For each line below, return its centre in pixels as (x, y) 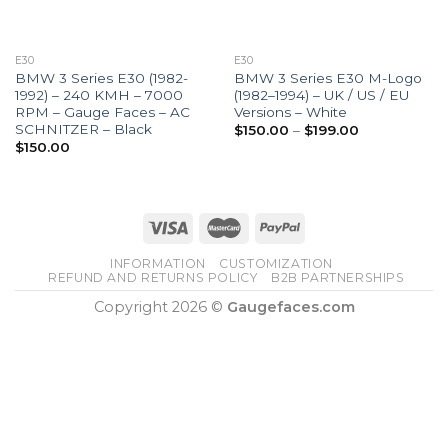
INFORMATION (158, 263)
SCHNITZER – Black (83, 128)
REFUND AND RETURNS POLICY (153, 277)
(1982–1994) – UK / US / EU (321, 94)
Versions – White (290, 111)
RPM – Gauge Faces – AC (102, 111)
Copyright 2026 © (160, 306)
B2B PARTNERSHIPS (337, 277)
